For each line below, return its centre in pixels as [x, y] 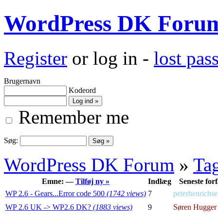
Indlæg [160, 181]
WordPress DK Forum [89, 164]
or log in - [110, 58]
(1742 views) [126, 193]
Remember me [71, 117]
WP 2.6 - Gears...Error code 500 [56, 193]
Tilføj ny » [92, 181]
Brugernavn [22, 81]
